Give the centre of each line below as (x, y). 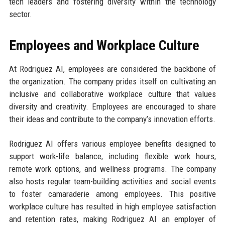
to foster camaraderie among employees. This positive (113, 194)
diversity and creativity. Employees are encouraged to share (113, 106)
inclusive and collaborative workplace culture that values (113, 94)
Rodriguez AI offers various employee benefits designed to (113, 143)
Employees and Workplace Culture (104, 45)
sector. (20, 14)
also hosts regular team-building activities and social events (113, 181)
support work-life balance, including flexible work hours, (113, 156)
